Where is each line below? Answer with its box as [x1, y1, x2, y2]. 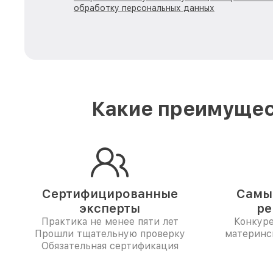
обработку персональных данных [74, 3, 214, 13]
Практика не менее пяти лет [41, 216, 179, 227]
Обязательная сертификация [41, 240, 179, 252]
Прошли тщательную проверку [34, 228, 185, 239]
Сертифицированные [41, 186, 178, 201]
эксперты [79, 201, 140, 216]
